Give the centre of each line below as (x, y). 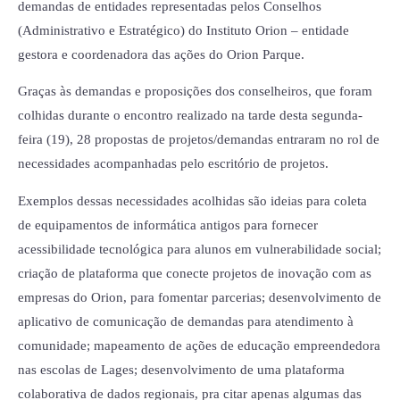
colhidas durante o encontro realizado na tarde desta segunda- (190, 116)
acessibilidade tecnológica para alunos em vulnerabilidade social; (200, 249)
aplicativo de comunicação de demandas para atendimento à (186, 321)
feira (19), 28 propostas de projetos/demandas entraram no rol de (199, 140)
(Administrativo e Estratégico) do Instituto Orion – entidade (183, 30)
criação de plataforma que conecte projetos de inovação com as (195, 273)
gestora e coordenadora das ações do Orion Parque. (163, 54)
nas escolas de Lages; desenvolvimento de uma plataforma (181, 369)
